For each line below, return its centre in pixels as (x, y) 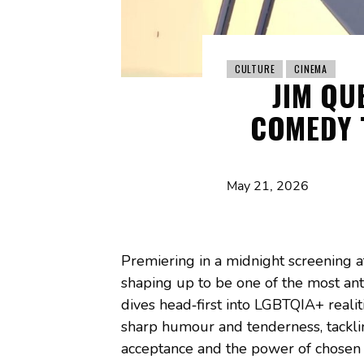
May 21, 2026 (267, 186)
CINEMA (311, 68)
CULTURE (255, 68)
